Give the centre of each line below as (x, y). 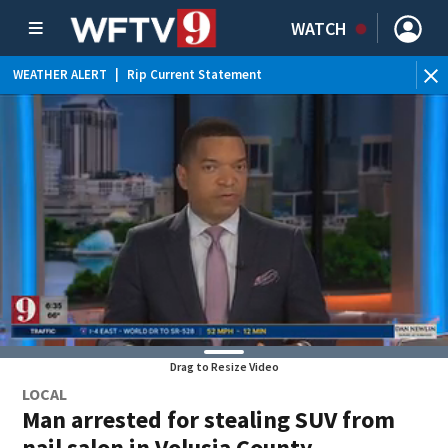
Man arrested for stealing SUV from (209, 419)
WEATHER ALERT (60, 74)
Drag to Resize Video (224, 366)
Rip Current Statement (194, 74)
